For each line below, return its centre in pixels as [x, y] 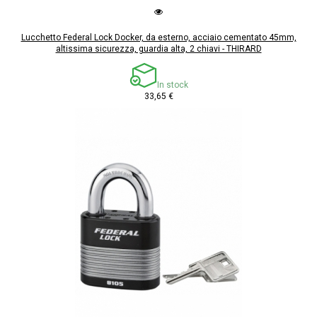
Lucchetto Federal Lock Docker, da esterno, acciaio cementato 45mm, [158, 38]
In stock [172, 85]
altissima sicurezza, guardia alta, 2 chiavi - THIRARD [158, 49]
